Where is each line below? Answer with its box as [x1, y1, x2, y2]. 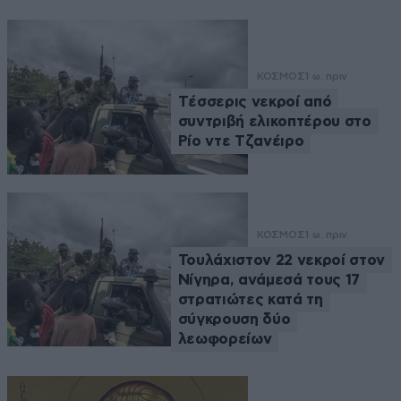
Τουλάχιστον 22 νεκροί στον [177, 252, 385, 268]
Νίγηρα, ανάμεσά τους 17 [177, 271, 360, 287]
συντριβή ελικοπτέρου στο [177, 113, 371, 129]
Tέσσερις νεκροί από [177, 93, 332, 109]
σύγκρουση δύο [177, 311, 291, 327]
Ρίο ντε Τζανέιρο [177, 132, 304, 149]
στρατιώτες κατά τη [177, 291, 323, 307]
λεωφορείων [177, 330, 272, 346]
